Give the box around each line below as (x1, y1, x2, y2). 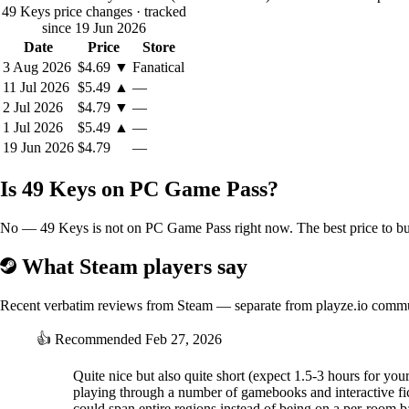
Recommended (51, 331, 145, 348)
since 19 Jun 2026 (41, 20, 146, 37)
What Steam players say (16, 255, 247, 279)
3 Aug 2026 (3, 59, 71, 76)
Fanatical (132, 59, 184, 76)
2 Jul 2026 (3, 100, 63, 116)
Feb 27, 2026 (145, 331, 222, 348)
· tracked (135, 4, 186, 20)
